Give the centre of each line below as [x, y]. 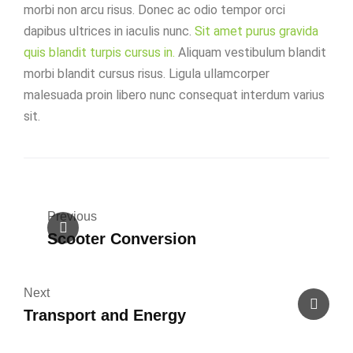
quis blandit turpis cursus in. [99, 52]
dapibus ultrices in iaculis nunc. [109, 31]
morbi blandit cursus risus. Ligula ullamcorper [147, 73]
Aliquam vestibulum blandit [251, 52]
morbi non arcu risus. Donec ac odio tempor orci [154, 9]
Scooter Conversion [122, 238]
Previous [72, 216]
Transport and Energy [105, 315]
